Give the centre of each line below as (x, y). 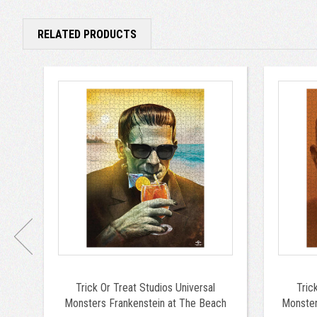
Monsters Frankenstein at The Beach (145, 303)
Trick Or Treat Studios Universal (145, 287)
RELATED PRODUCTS (87, 34)
